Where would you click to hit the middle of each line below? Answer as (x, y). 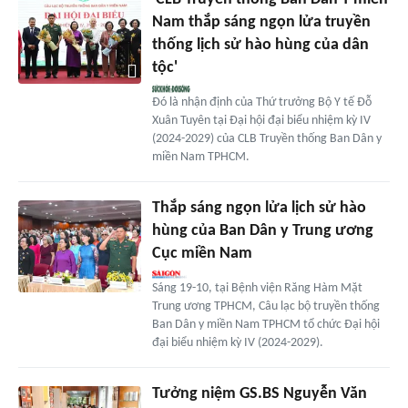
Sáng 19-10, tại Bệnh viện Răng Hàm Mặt (257, 289)
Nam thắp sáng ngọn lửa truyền (261, 23)
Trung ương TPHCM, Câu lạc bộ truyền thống (265, 307)
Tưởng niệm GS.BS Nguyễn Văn (259, 394)
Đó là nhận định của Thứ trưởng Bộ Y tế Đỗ (261, 103)
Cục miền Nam (202, 254)
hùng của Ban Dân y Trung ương (262, 231)
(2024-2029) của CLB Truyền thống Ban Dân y (266, 139)
